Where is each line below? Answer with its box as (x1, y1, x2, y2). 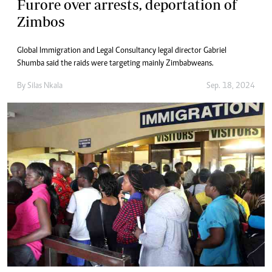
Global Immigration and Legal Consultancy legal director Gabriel (17, 47, 226, 55)
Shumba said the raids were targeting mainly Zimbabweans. (17, 59, 214, 68)
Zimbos (17, 13, 65, 30)
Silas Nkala (27, 82, 63, 90)
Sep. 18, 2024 (206, 82, 255, 90)
